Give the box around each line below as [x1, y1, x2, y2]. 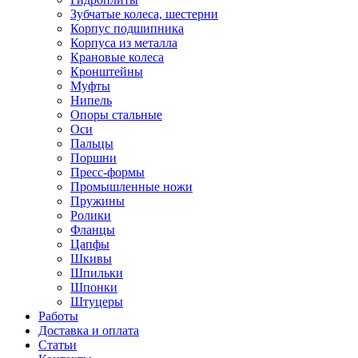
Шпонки [70, 280, 117, 294]
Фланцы [70, 222, 115, 237]
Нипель [70, 93, 112, 107]
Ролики [70, 208, 111, 222]
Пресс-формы [70, 165, 145, 179]
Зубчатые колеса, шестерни [70, 6, 218, 21]
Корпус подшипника [70, 21, 184, 35]
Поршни [70, 150, 117, 165]
